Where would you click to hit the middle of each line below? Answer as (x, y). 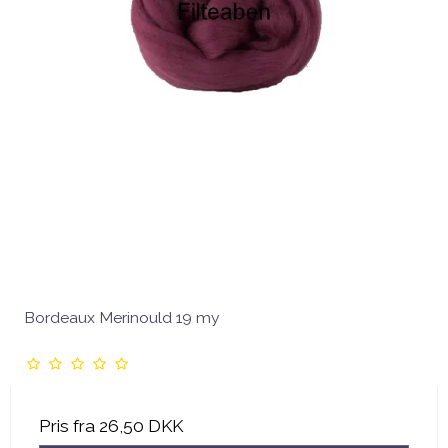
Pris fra (69, 425)
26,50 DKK (141, 425)
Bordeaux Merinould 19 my (122, 317)
